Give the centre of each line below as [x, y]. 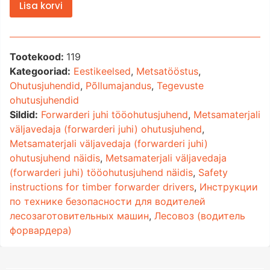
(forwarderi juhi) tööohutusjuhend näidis [101, 172]
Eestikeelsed [102, 71]
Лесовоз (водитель [200, 215]
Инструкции [229, 187]
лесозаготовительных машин [79, 215]
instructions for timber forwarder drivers [102, 187]
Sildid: [24, 114]
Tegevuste [180, 85]
